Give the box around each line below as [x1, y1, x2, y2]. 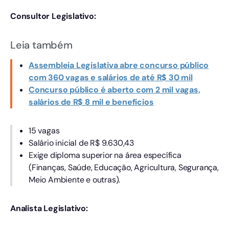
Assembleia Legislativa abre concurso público [29, 59, 209, 71]
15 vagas [29, 125, 60, 136]
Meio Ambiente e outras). [29, 174, 121, 185]
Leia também [10, 38, 73, 52]
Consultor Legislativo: [10, 10, 98, 21]
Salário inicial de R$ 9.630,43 [29, 137, 134, 148]
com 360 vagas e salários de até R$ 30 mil [29, 72, 193, 83]
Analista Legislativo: [10, 202, 88, 214]
